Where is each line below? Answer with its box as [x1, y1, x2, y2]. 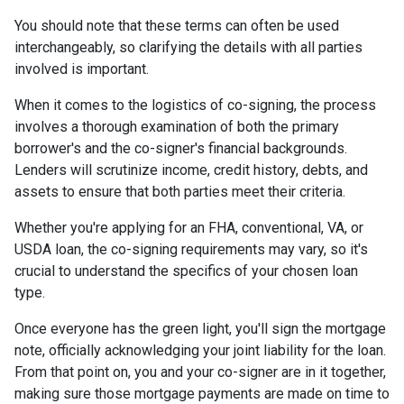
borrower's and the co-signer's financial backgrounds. [14, 139, 347, 157]
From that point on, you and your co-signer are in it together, [14, 363, 386, 381]
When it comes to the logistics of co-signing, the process [14, 96, 376, 114]
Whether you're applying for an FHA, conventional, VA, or [14, 218, 363, 236]
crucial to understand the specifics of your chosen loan [14, 262, 358, 280]
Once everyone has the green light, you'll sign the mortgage [14, 319, 386, 337]
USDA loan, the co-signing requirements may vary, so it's [14, 240, 368, 258]
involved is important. [14, 60, 149, 78]
